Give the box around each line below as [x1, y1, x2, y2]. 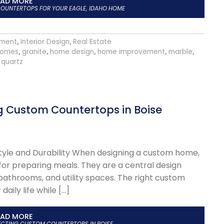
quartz [1, 56, 23, 66]
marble [168, 46, 192, 56]
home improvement [97, 46, 165, 56]
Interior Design [20, 36, 69, 46]
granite [22, 46, 46, 56]
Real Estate [72, 36, 111, 46]
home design [50, 46, 94, 56]
